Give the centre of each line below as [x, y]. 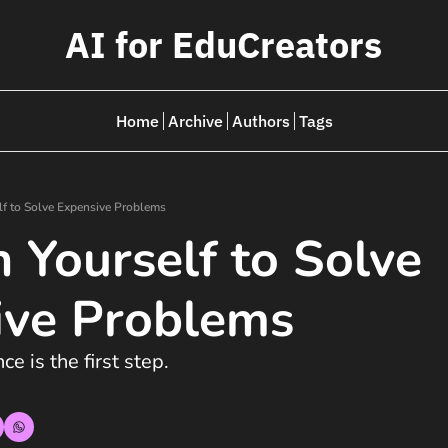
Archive [195, 121]
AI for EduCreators [224, 44]
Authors [260, 121]
